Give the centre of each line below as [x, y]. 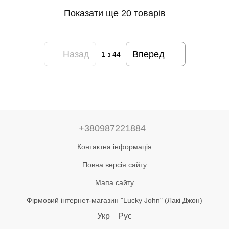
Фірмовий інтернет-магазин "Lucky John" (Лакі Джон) [114, 200]
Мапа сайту [114, 182]
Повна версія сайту [114, 164]
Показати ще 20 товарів [114, 13]
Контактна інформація [114, 146]
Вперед [148, 54]
